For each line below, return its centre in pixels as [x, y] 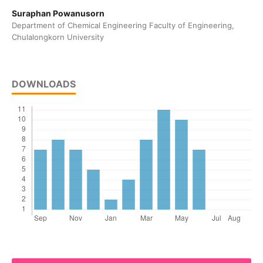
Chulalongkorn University [58, 37]
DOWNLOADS [43, 84]
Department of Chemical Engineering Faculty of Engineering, [123, 26]
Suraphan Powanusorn [58, 14]
